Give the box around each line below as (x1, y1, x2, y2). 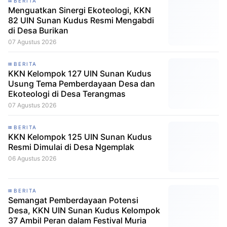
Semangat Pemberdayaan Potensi (8, 195, 138, 205)
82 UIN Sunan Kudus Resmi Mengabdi (8, 15, 154, 25)
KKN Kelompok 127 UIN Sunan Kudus (8, 68, 152, 79)
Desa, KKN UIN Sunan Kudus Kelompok (8, 205, 160, 215)
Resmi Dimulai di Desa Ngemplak (8, 142, 134, 152)
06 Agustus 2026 (8, 155, 56, 162)
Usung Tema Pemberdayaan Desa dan (8, 79, 155, 89)
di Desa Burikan (8, 25, 68, 35)
